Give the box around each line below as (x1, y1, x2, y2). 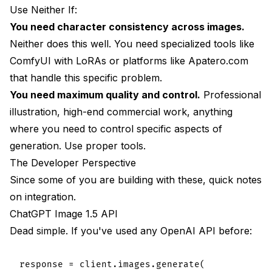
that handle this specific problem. (10, 71, 162, 84)
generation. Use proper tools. (10, 139, 146, 152)
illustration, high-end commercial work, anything (10, 105, 233, 118)
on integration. (10, 190, 76, 203)
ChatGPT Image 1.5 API (10, 207, 118, 220)
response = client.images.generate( (19, 259, 205, 270)
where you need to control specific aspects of (10, 122, 222, 135)
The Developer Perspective (10, 156, 136, 169)
